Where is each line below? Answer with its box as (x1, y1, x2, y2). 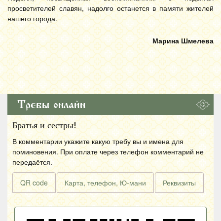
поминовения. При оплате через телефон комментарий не (12, 147, 204, 156)
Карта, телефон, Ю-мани (65, 178, 146, 187)
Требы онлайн (17, 98, 85, 111)
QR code (20, 178, 48, 187)
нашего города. (7, 13, 57, 23)
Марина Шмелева (152, 36, 214, 45)
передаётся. (12, 157, 52, 167)
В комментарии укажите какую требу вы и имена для (12, 136, 184, 146)
